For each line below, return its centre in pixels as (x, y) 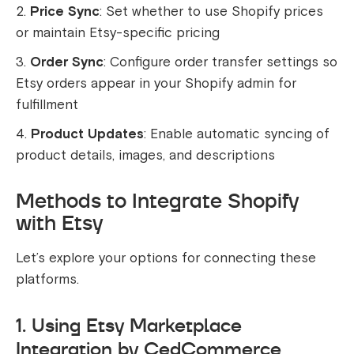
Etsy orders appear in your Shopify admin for (156, 84)
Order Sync (67, 62)
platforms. (47, 280)
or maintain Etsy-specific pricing (118, 33)
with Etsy (59, 223)
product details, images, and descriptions (145, 156)
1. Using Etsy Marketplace (129, 326)
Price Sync (65, 12)
